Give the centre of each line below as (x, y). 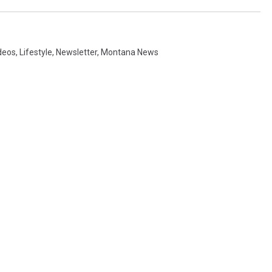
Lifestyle (36, 53)
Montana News (130, 53)
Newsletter (76, 53)
